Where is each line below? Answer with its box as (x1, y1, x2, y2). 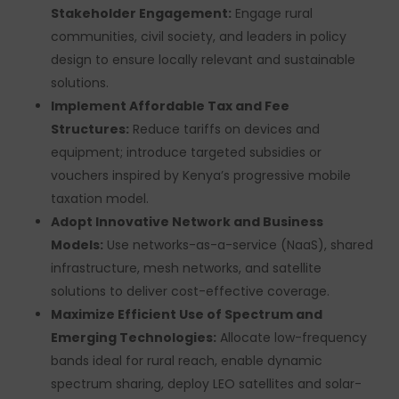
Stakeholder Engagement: (50, 4, 232, 22)
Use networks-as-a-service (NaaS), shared (102, 236, 373, 254)
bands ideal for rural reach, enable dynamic (50, 352, 322, 370)
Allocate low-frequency (216, 329, 367, 346)
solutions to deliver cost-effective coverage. (50, 282, 330, 300)
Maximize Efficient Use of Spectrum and (50, 305, 322, 323)
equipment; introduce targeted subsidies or (50, 143, 322, 161)
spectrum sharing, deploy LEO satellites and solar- (50, 375, 362, 393)
